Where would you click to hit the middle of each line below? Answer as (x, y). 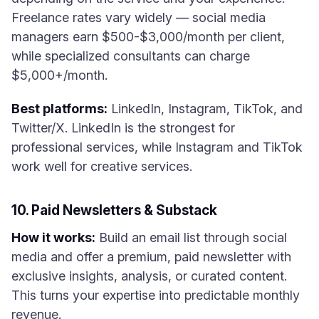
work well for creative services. (102, 166)
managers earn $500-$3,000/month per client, (148, 37)
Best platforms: (59, 109)
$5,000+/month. (59, 75)
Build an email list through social (191, 237)
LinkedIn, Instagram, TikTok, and (205, 109)
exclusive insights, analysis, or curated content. (149, 276)
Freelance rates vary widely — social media (138, 17)
